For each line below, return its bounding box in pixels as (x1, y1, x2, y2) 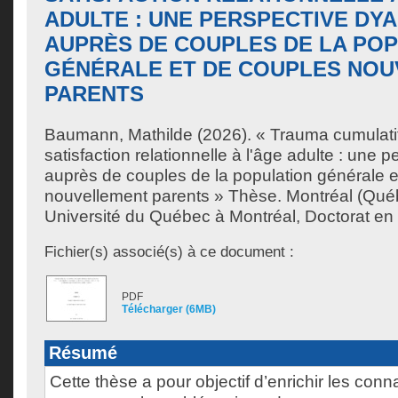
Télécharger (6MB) (122, 303, 216, 315)
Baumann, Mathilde (44, 125, 193, 144)
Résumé (49, 343, 117, 362)
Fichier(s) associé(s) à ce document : (44, 243, 294, 260)
